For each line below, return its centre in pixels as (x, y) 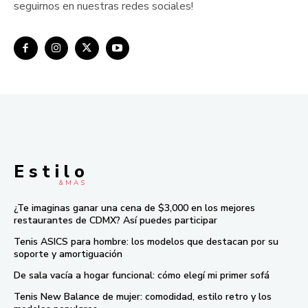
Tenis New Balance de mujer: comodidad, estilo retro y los (143, 297)
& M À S (71, 183)
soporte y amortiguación (68, 254)
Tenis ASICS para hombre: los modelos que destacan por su (146, 242)
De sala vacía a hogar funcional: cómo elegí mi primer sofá (142, 276)
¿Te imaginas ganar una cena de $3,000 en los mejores (134, 208)
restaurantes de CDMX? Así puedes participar (115, 221)
